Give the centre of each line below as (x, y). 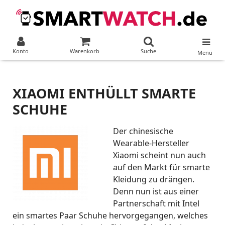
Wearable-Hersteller (151, 143)
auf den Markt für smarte (161, 167)
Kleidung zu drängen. (154, 179)
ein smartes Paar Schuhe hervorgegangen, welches (110, 215)
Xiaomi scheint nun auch (159, 155)
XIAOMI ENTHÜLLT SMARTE (104, 93)
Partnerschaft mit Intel (156, 203)
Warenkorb (85, 51)
